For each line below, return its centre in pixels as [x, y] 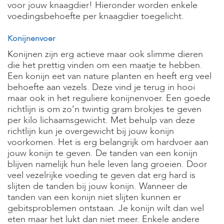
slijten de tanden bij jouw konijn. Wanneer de [97, 186]
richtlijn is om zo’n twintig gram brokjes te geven [104, 109]
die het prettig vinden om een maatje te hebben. [105, 65]
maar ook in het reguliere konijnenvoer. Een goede [109, 98]
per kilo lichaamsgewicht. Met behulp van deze [101, 120]
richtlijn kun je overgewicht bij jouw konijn [91, 131]
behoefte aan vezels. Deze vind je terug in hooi [101, 87]
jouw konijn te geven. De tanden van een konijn [102, 153]
